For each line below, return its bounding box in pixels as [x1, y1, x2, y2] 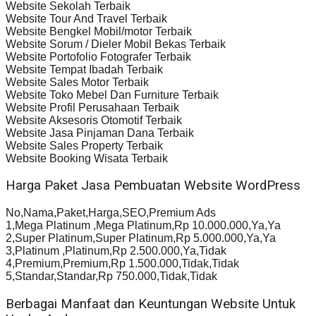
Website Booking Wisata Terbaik [6, 152, 168, 164]
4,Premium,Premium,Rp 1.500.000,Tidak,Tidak [6, 257, 239, 270]
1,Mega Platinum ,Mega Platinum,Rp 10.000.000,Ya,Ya [6, 219, 281, 232]
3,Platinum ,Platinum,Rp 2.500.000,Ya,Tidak [6, 245, 226, 257]
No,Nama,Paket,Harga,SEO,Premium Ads [6, 207, 216, 219]
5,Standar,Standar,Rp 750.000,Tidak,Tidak [6, 270, 217, 283]
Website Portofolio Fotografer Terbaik [6, 50, 191, 63]
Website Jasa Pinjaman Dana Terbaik [6, 126, 194, 139]
